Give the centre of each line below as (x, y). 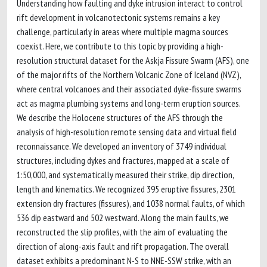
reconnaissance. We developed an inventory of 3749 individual (122, 146)
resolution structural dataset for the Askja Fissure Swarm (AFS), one (133, 60)
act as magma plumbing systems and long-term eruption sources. (128, 103)
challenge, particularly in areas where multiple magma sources (122, 32)
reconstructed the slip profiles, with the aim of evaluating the (122, 232)
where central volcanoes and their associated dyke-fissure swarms (129, 89)
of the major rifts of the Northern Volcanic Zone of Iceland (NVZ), (129, 74)
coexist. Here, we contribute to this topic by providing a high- (120, 46)
